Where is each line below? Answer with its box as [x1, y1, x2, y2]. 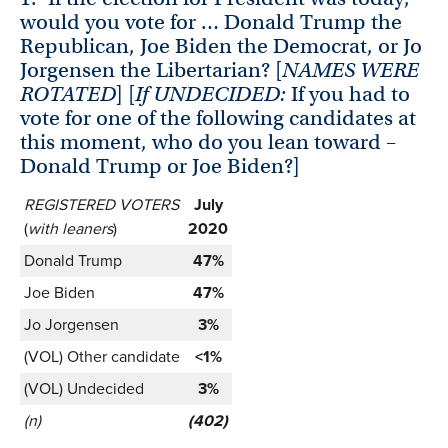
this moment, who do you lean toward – [20, 129, 396, 156]
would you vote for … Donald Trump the [20, 9, 402, 36]
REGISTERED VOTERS [24, 193, 179, 217]
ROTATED [20, 81, 116, 108]
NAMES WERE [282, 57, 419, 84]
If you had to [291, 81, 410, 108]
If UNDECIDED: [135, 81, 291, 108]
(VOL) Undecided [24, 377, 144, 401]
